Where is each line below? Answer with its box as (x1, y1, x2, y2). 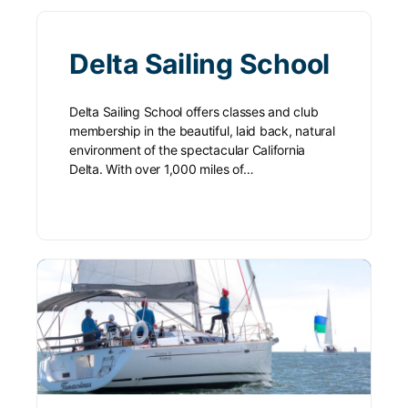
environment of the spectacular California (69, 141, 306, 158)
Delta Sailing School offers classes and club (69, 103, 319, 119)
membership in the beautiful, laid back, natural (69, 122, 335, 138)
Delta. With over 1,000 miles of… (69, 160, 254, 177)
